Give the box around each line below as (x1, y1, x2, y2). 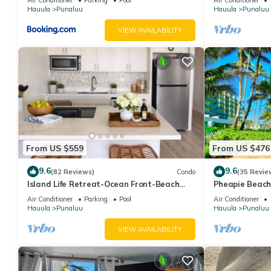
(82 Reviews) (51, 167, 94, 176)
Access (27, 190, 54, 200)
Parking (84, 195, 108, 204)
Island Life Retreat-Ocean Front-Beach (27, 179, 180, 189)
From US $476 (212, 142, 270, 154)
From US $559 (26, 142, 83, 154)
